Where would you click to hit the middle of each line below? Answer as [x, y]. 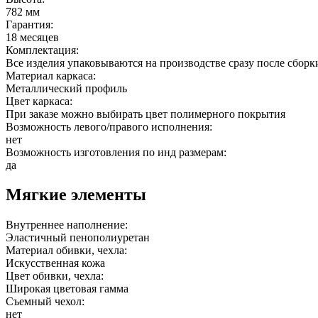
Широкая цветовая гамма [67, 289]
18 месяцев [32, 37]
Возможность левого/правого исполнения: [109, 126]
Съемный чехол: [45, 302]
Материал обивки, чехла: [66, 251]
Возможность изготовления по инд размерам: [116, 152]
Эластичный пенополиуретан [78, 238]
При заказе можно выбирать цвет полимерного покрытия [146, 114]
